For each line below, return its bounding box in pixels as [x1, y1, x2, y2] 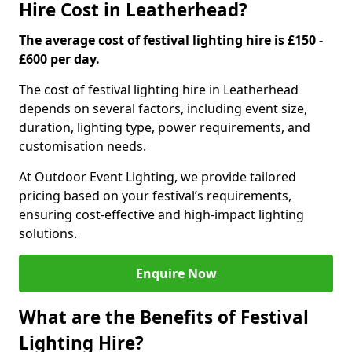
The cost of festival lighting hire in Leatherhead [19, 81, 299, 98]
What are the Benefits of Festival [19, 305, 309, 329]
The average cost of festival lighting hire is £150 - [19, 31, 323, 49]
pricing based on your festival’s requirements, [19, 187, 291, 204]
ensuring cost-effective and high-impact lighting [19, 206, 304, 223]
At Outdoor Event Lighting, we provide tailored [19, 168, 296, 185]
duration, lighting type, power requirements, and [19, 119, 310, 136]
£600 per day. [19, 50, 100, 68]
